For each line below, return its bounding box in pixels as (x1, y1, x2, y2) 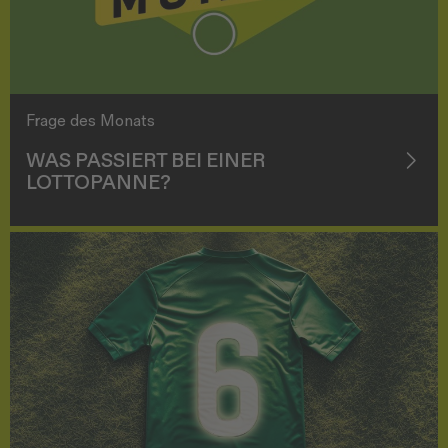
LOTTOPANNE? (26, 170, 171, 195)
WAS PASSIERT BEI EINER (26, 148, 265, 173)
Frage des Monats (26, 111, 155, 131)
